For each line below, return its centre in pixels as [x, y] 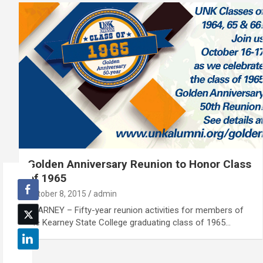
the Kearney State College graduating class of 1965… [129, 222]
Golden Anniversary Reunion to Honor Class [139, 164]
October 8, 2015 [57, 193]
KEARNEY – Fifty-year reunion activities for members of [136, 210]
